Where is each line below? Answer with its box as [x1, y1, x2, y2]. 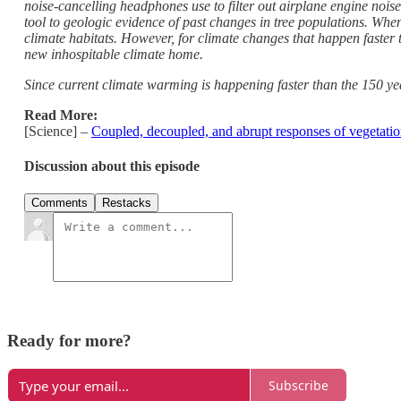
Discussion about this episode [24, 158, 200, 175]
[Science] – [24, 123, 91, 139]
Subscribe [269, 377, 328, 395]
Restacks [102, 196, 151, 210]
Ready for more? [7, 331, 132, 351]
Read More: [24, 107, 98, 123]
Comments [31, 196, 88, 210]
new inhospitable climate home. [24, 46, 203, 62]
